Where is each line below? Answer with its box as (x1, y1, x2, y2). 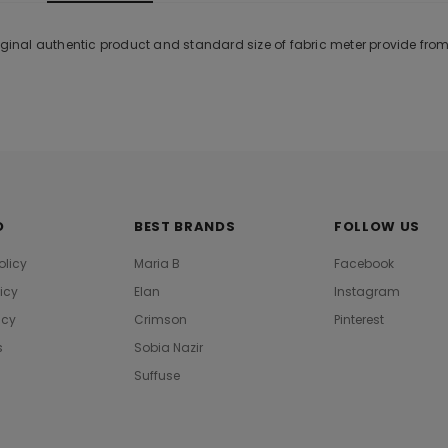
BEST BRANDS (134, 217, 236, 236)
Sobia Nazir (134, 339, 204, 356)
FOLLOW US (334, 217, 421, 236)
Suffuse (134, 367, 181, 384)
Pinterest (334, 311, 385, 328)
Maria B (134, 255, 181, 272)
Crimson (134, 311, 188, 328)
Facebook (334, 255, 395, 272)
